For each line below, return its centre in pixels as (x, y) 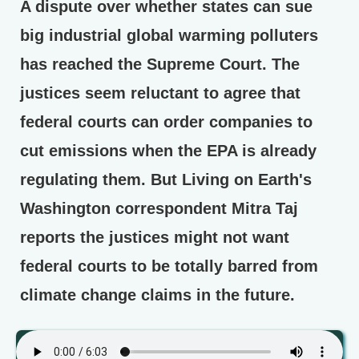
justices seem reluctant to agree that (160, 93)
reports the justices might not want (155, 237)
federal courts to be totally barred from (169, 266)
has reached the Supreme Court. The (160, 64)
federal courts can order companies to (166, 122)
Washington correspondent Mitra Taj (159, 208)
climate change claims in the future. (157, 295)
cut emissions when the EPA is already (168, 151)
